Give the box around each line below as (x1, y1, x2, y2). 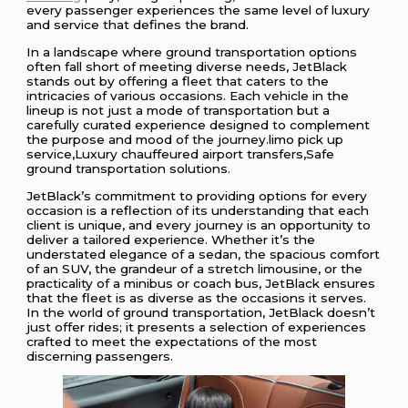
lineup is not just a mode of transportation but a (26, 102, 331, 117)
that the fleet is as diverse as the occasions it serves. (26, 290, 367, 305)
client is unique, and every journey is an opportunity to (26, 217, 372, 232)
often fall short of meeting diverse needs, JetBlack (26, 58, 348, 74)
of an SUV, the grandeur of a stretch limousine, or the (26, 260, 363, 276)
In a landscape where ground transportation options (26, 44, 358, 59)
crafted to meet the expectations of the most (26, 333, 318, 349)
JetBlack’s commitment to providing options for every (26, 188, 368, 203)
